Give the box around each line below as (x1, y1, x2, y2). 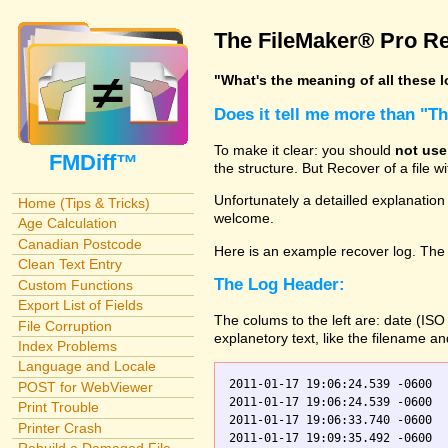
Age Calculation (17, 215, 117, 232)
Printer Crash (17, 419, 102, 436)
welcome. (214, 210, 274, 227)
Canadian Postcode (17, 235, 142, 252)
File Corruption (17, 317, 112, 334)
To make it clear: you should (214, 141, 395, 158)
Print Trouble (17, 399, 99, 416)
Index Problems (17, 338, 117, 355)
